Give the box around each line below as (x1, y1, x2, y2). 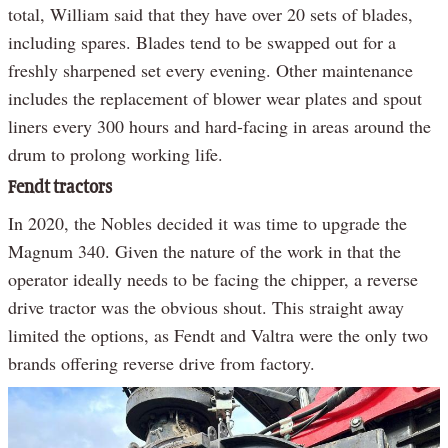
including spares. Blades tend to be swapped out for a (8, 29, 396, 54)
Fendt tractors (8, 178, 112, 197)
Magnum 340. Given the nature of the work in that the (8, 238, 401, 263)
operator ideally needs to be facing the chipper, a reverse (8, 266, 418, 291)
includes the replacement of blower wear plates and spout (8, 85, 422, 110)
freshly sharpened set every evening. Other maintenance (8, 57, 413, 82)
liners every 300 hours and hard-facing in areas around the (8, 113, 431, 138)
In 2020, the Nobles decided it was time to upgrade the (8, 210, 407, 235)
